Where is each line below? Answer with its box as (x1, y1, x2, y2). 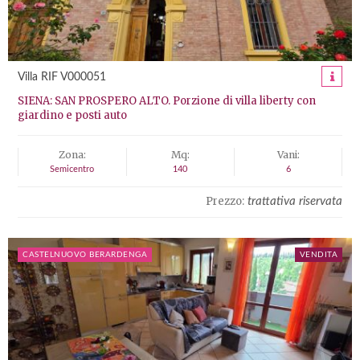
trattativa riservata (247, 195, 342, 207)
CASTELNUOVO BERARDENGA (22, 251, 147, 259)
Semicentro (50, 165, 95, 174)
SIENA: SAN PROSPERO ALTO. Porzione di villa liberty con (18, 94, 316, 108)
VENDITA (299, 251, 337, 259)
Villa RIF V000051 (18, 72, 106, 83)
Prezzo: (206, 194, 244, 208)
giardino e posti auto (18, 108, 127, 122)
